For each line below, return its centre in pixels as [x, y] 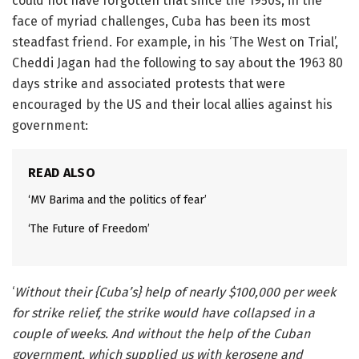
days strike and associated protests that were [149, 84]
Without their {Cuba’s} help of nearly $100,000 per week [175, 292]
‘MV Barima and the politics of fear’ [121, 200]
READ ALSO [62, 173]
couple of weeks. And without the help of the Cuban [161, 334]
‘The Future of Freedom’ [89, 229]
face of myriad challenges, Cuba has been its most [161, 21]
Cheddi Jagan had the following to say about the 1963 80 [177, 63]
